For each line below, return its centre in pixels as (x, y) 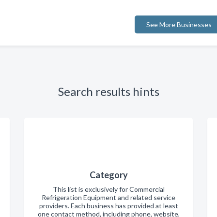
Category (108, 175)
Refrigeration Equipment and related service (108, 197)
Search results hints (108, 91)
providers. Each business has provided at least (108, 205)
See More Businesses (179, 24)
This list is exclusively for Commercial (108, 189)
